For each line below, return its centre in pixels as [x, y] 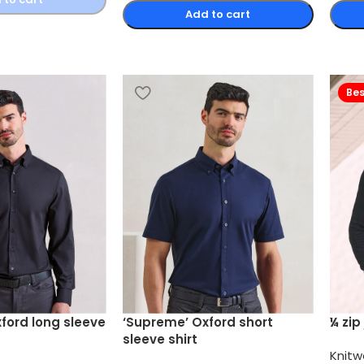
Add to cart [218, 14]
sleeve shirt [160, 339]
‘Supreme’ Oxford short [197, 322]
